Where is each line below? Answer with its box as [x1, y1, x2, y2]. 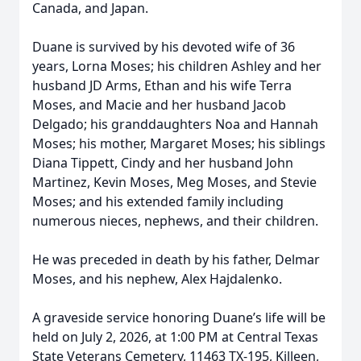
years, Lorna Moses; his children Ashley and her [32, 57, 322, 75]
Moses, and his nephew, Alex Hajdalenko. [32, 270, 282, 288]
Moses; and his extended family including [32, 193, 284, 210]
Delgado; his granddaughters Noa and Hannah [32, 115, 318, 133]
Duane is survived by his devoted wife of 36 [32, 38, 295, 56]
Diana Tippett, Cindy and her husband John [32, 154, 293, 172]
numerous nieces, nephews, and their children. [32, 212, 318, 230]
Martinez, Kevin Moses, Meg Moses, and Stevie [32, 173, 317, 191]
